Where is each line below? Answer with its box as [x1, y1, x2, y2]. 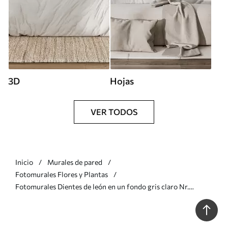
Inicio [15, 158, 33, 167]
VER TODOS [91, 107, 137, 117]
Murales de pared [47, 158, 102, 167]
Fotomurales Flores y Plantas [15, 170, 108, 179]
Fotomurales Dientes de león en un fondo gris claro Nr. [15, 182, 189, 191]
